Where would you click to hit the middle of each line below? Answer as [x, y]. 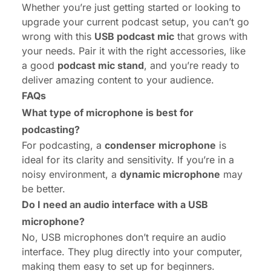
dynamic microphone [170, 174]
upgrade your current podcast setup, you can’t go [135, 21]
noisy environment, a [71, 174]
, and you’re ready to [192, 65]
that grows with [211, 36]
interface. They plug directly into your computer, [132, 251]
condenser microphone [160, 145]
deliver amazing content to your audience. [118, 80]
